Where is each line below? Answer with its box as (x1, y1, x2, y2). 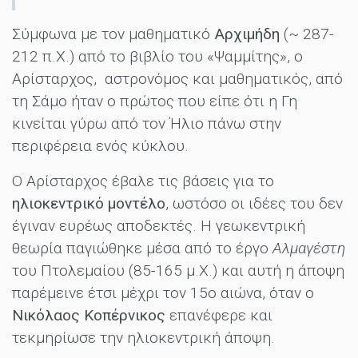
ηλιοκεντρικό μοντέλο (12, 193, 165, 213)
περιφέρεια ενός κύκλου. (12, 136, 189, 155)
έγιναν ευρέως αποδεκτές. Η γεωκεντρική (12, 216, 305, 235)
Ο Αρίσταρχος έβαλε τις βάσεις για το (12, 171, 274, 190)
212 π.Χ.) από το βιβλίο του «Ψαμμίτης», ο (12, 46, 307, 66)
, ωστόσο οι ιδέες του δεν (165, 193, 343, 213)
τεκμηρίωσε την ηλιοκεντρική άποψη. (12, 328, 287, 347)
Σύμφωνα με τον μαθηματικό (12, 24, 214, 43)
